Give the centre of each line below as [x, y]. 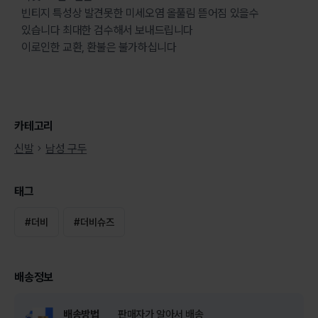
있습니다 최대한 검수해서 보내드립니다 [108, 30]
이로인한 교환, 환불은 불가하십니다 [99, 47]
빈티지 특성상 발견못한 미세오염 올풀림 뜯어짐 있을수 [140, 13]
